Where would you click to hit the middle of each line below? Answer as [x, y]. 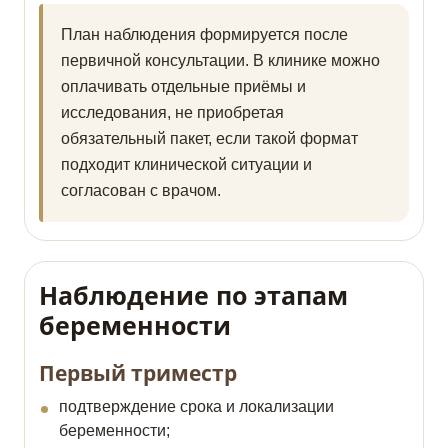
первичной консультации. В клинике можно [220, 61]
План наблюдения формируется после [204, 35]
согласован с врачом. [141, 191]
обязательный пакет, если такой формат [209, 139]
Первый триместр [138, 373]
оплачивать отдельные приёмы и [183, 87]
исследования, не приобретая [172, 113]
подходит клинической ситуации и [186, 165]
